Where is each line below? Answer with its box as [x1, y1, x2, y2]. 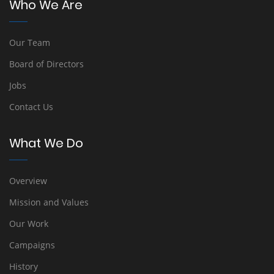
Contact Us [9, 101, 53, 113]
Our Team [9, 37, 50, 48]
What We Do [9, 135, 83, 152]
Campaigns [9, 239, 55, 251]
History [9, 261, 38, 272]
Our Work [9, 218, 48, 229]
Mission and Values [9, 196, 89, 208]
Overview [9, 175, 47, 187]
